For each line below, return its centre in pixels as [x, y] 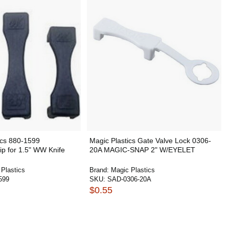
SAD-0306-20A [129, 179]
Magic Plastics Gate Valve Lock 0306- [150, 141]
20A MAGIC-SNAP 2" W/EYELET [142, 150]
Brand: [100, 170]
